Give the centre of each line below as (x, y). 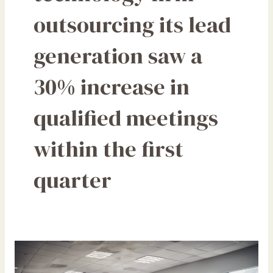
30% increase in (111, 86)
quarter (72, 179)
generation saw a (118, 55)
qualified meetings (126, 117)
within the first (108, 148)
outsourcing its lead (132, 24)
